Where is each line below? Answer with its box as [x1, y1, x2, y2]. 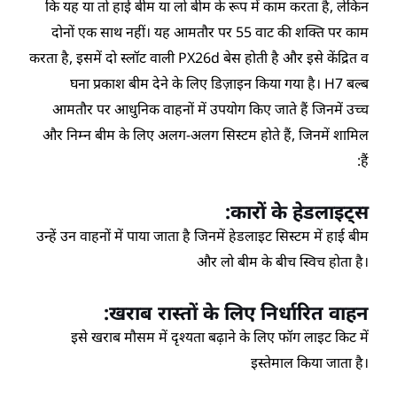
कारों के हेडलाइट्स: [230, 198, 369, 225]
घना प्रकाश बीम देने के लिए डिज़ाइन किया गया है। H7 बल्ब [69, 74, 369, 94]
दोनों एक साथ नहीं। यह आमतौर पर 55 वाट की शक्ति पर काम [51, 22, 369, 43]
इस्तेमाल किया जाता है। [250, 353, 369, 373]
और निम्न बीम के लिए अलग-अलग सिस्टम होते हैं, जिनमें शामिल [42, 125, 369, 145]
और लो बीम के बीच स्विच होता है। [196, 252, 369, 272]
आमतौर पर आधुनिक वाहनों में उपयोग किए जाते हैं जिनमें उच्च [51, 99, 369, 120]
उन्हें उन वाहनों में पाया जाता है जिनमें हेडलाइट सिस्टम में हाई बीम [35, 226, 369, 246]
